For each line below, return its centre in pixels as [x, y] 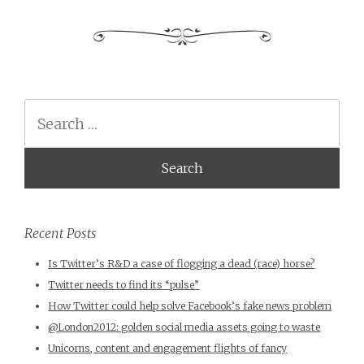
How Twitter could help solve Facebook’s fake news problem [190, 305]
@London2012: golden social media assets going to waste [184, 327]
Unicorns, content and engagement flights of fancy [168, 348]
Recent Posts [60, 233]
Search [41, 109]
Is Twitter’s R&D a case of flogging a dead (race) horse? [182, 263]
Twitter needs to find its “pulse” [124, 284]
